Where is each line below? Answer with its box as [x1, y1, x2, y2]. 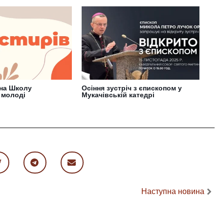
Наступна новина [141, 187, 204, 196]
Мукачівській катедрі [82, 91, 155, 99]
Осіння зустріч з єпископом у [82, 84, 182, 92]
